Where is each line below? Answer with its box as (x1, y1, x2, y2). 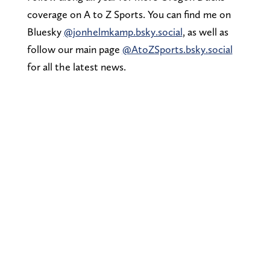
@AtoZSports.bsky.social (122, 42, 233, 55)
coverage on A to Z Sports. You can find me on (27, 7, 231, 20)
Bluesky (27, 25, 64, 38)
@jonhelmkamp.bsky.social (63, 25, 183, 38)
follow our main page (27, 42, 122, 55)
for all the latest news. (27, 60, 126, 73)
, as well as (182, 25, 228, 38)
